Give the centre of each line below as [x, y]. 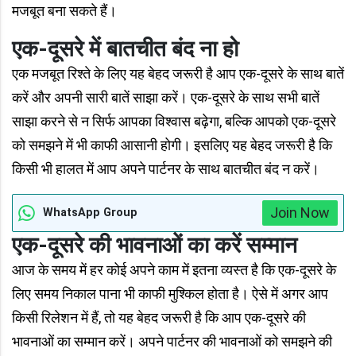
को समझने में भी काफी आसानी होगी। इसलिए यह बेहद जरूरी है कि [172, 145]
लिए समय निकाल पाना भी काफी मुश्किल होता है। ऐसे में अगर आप [170, 294]
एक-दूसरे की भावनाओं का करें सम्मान [155, 246]
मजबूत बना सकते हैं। [64, 11]
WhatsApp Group [90, 213]
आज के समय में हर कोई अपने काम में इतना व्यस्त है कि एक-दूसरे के [174, 270]
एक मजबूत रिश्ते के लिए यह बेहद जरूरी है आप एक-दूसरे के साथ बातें [178, 74]
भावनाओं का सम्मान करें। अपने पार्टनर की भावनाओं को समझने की [172, 342]
